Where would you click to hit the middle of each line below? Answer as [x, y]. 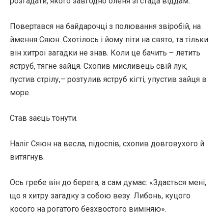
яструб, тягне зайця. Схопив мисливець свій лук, [99, 66]
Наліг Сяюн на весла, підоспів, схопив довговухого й [107, 144]
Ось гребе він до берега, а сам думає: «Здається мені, [108, 182]
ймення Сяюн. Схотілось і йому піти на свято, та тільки [109, 40]
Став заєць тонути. [44, 118]
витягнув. [27, 157]
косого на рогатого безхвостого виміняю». [88, 209]
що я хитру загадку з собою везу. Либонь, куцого [100, 196]
